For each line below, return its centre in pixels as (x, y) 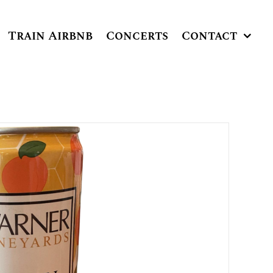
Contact (210, 36)
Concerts (137, 36)
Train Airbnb (51, 36)
